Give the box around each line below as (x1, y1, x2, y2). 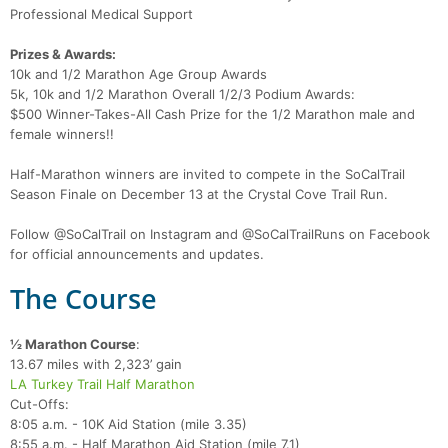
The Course (10, 280, 157, 318)
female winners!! (10, 126, 114, 143)
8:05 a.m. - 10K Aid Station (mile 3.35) (10, 416, 247, 433)
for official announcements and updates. (10, 246, 264, 263)
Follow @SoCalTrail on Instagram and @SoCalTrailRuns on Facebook (10, 226, 430, 243)
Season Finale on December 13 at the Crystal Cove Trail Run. (10, 186, 388, 203)
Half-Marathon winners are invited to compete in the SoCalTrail (10, 166, 405, 183)
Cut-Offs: (10, 396, 69, 413)
